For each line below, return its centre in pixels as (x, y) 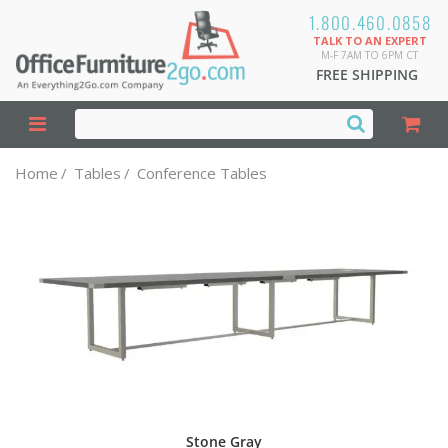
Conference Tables (202, 172)
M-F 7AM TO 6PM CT (370, 55)
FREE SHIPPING (367, 74)
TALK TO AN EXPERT (369, 40)
